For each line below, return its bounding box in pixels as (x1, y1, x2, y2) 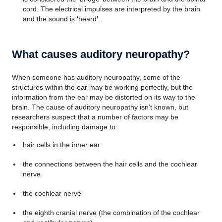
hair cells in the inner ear (22, 141, 100, 149)
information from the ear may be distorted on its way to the (12, 93, 195, 101)
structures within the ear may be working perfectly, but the (12, 83, 193, 91)
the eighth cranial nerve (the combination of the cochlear (22, 209, 200, 217)
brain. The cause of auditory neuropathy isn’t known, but (12, 103, 188, 111)
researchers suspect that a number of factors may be (12, 113, 178, 121)
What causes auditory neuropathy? (12, 48, 190, 60)
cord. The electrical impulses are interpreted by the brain (22, 5, 200, 13)
